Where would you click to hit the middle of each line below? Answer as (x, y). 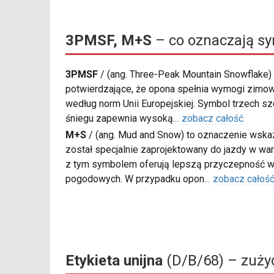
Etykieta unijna (114, 261)
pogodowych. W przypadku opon (135, 179)
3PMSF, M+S (109, 41)
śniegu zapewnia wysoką (119, 119)
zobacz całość (213, 119)
